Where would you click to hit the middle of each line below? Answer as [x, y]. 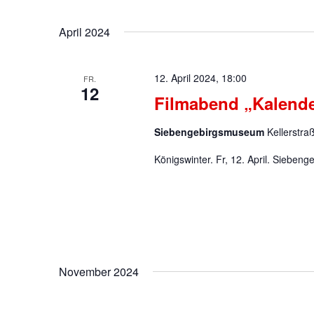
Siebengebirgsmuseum [210, 132]
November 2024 [99, 272]
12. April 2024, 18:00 [200, 78]
